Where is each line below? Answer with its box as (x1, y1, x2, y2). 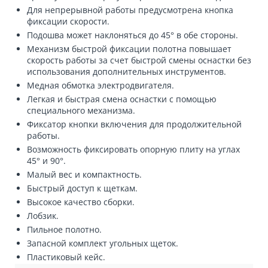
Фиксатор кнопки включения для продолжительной (27, 118, 242, 130)
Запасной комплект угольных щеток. (27, 237, 178, 249)
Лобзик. (27, 209, 59, 221)
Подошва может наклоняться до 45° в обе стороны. (27, 29, 238, 41)
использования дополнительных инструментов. (27, 65, 226, 77)
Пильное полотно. (27, 223, 102, 235)
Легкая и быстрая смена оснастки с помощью (27, 93, 217, 105)
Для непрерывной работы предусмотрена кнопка (27, 4, 233, 16)
